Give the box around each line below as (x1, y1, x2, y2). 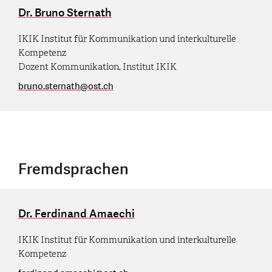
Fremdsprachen (18, 158, 129, 180)
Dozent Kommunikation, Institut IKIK (18, 61, 177, 72)
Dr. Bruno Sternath (18, 5, 112, 21)
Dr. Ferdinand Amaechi (18, 206, 135, 222)
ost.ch (88, 80, 114, 93)
